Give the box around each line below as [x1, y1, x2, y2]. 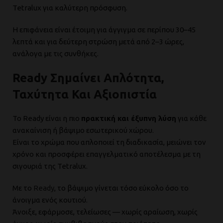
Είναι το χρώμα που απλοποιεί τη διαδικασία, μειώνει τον [12, 138, 206, 146]
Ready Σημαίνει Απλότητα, [12, 71, 164, 85]
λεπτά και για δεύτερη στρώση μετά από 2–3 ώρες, [12, 37, 184, 46]
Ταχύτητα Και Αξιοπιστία [12, 88, 157, 101]
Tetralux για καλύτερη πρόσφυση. [12, 3, 127, 12]
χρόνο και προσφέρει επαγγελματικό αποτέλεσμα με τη [12, 150, 201, 158]
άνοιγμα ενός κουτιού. [12, 196, 88, 204]
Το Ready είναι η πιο [12, 114, 81, 122]
